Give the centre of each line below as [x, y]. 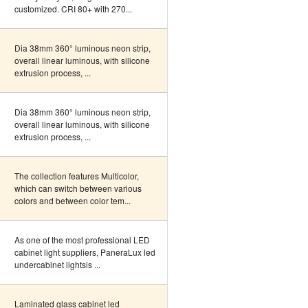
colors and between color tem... [73, 200]
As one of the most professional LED [82, 240]
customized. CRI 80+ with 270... [73, 9]
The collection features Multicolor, [77, 176]
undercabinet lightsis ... [57, 264]
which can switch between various [78, 188]
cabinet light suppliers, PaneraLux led [85, 252]
